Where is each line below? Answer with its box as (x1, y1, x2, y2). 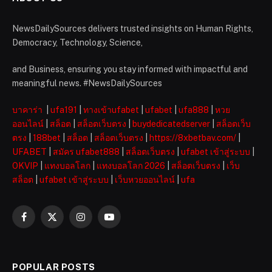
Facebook (22, 217, 63, 227)
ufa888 (178, 105, 209, 115)
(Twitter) (51, 229, 85, 240)
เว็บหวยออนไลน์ (115, 175, 175, 185)
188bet (33, 133, 61, 143)
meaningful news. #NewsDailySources (12, 78, 162, 89)
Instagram (80, 217, 120, 227)
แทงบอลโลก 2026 (97, 161, 165, 171)
